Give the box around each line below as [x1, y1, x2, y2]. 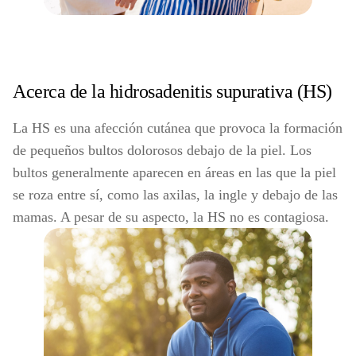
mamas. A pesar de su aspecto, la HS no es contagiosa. [13, 209, 329, 225]
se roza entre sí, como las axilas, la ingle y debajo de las [13, 187, 338, 203]
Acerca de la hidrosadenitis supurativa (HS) [13, 81, 332, 102]
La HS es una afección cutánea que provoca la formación [13, 120, 342, 136]
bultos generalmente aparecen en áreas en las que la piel [13, 164, 336, 180]
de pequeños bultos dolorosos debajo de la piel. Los [13, 142, 311, 158]
